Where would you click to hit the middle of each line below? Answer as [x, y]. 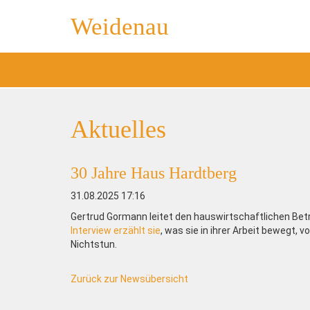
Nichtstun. [94, 244]
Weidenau [120, 27]
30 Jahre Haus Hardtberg [154, 173]
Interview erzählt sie [116, 230]
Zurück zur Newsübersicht [129, 279]
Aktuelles [118, 129]
